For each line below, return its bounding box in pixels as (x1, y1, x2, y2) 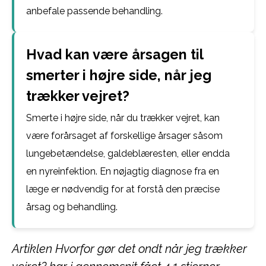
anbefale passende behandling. (26, 5, 163, 17)
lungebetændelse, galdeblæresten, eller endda (26, 148, 230, 159)
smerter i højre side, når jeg (26, 67, 211, 83)
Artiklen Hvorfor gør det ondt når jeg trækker (12, 242, 247, 256)
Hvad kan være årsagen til (26, 46, 203, 62)
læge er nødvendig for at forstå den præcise (26, 183, 220, 195)
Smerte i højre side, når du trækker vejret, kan (26, 112, 220, 123)
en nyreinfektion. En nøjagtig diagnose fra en (26, 166, 219, 177)
